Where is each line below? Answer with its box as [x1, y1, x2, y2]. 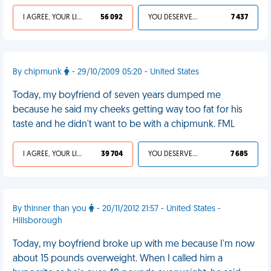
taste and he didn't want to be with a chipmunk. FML [13, 120, 235, 129]
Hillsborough [13, 217, 62, 226]
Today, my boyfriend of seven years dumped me [13, 91, 221, 100]
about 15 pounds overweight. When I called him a [13, 254, 223, 264]
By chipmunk [13, 68, 64, 77]
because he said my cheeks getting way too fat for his [13, 105, 243, 115]
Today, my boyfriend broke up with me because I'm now [13, 240, 255, 249]
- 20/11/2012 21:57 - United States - [94, 204, 221, 214]
